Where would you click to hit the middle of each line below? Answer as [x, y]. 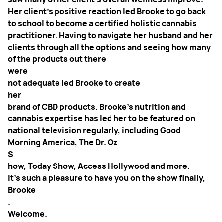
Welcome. [28, 213]
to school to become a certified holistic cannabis [102, 23]
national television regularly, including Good [94, 130]
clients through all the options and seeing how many [109, 47]
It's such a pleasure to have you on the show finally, [107, 178]
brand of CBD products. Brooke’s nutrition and [97, 106]
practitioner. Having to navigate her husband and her [110, 35]
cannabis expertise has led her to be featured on [102, 118]
